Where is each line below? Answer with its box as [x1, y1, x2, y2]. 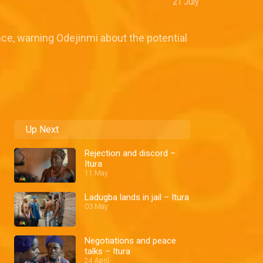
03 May [85, 202, 108, 211]
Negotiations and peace [85, 235, 176, 247]
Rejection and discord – [85, 148, 176, 159]
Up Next [26, 124, 59, 136]
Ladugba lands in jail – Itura [85, 191, 189, 203]
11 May [85, 169, 108, 178]
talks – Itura [85, 246, 130, 257]
